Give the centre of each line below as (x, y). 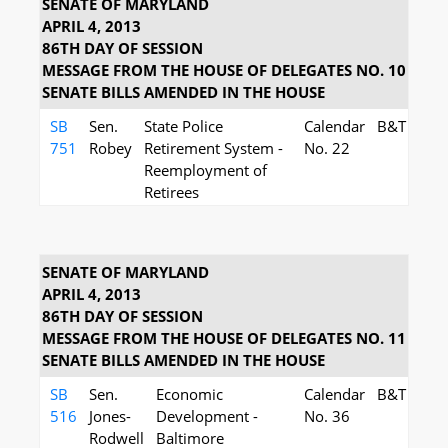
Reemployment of (205, 170)
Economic (189, 394)
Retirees (171, 192)
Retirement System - (213, 148)
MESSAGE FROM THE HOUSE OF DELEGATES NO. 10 (224, 70)
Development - (207, 416)
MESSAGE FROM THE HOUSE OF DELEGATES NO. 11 (224, 338)
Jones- (110, 416)
